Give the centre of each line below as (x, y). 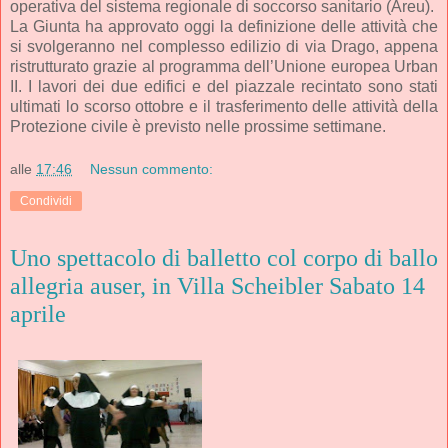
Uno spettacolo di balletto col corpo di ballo (224, 258)
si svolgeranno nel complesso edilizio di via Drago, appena (224, 46)
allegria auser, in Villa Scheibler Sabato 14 (217, 286)
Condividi (46, 201)
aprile (38, 314)
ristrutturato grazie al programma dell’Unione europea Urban (224, 66)
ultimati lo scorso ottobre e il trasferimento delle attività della (224, 106)
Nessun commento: (152, 169)
